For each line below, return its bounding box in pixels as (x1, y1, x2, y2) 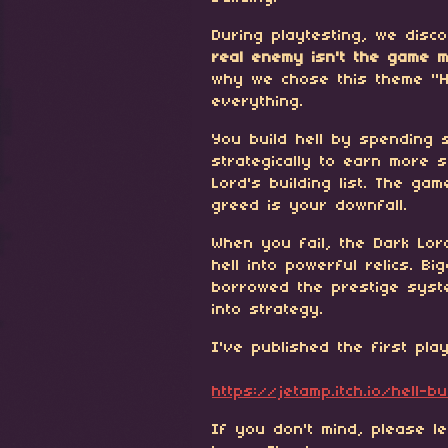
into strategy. (212, 302, 324, 318)
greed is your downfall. (212, 198, 408, 214)
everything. (212, 94, 304, 110)
